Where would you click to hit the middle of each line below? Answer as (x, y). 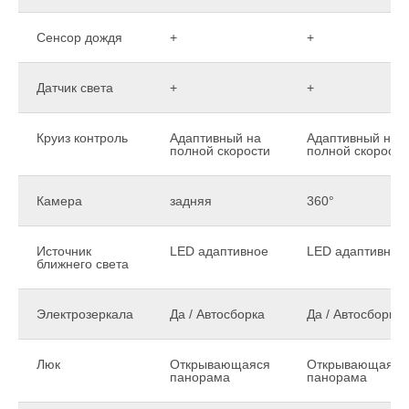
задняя (191, 200)
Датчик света (75, 87)
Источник (64, 251)
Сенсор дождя (79, 37)
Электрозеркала (85, 314)
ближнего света (83, 263)
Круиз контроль (82, 137)
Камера (59, 200)
